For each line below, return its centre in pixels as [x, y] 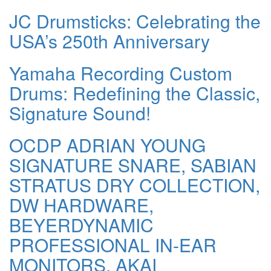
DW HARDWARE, [81, 205]
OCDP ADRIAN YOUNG [107, 145]
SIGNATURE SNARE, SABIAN [133, 165]
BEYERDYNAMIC [81, 225]
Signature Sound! [80, 113]
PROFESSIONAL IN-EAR [113, 245]
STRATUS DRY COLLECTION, [135, 185]
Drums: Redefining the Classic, [135, 93]
